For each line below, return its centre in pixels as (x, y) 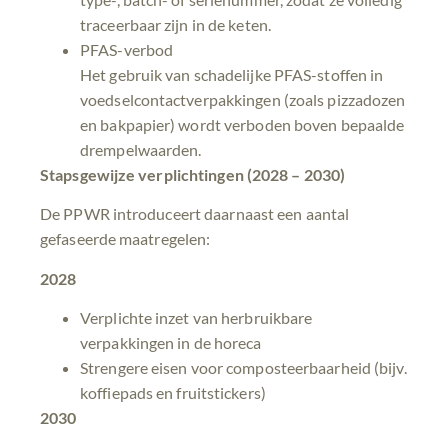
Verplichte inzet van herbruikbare (196, 318)
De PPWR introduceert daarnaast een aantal (195, 214)
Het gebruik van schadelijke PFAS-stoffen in (232, 75)
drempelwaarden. (141, 150)
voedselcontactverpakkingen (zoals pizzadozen (243, 100)
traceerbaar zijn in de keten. (175, 25)
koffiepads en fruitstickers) (173, 393)
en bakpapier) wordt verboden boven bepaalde (242, 125)
